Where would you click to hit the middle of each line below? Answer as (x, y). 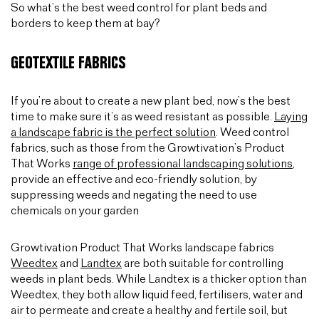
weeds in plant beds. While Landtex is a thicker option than (159, 279)
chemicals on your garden (75, 211)
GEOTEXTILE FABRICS (68, 63)
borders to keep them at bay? (85, 23)
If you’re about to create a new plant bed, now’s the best (151, 101)
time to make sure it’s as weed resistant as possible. (142, 117)
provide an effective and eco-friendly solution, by (134, 179)
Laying (291, 117)
